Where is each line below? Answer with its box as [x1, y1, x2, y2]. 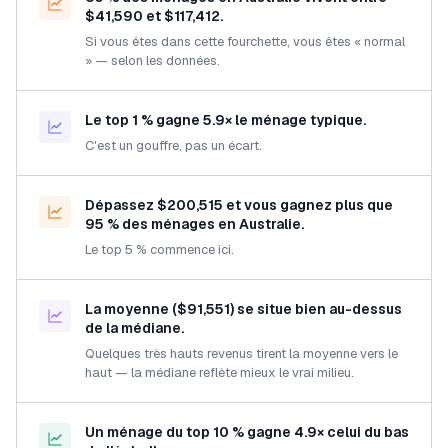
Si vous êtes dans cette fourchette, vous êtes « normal [85, 32, 405, 50]
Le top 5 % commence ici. [85, 240, 234, 258]
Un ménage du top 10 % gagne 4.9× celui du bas [85, 422, 409, 441]
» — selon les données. [85, 51, 220, 69]
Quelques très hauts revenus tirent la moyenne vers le [85, 344, 398, 362]
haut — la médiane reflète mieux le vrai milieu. [85, 363, 354, 381]
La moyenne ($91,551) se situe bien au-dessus [85, 299, 402, 318]
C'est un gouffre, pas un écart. [85, 136, 262, 154]
